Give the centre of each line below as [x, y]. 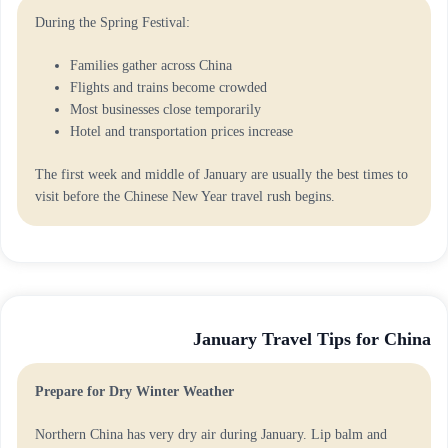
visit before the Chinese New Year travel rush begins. [185, 196]
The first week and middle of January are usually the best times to [221, 174]
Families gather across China [151, 65]
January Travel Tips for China [312, 339]
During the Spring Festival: [112, 22]
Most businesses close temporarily [165, 109]
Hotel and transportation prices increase [181, 131]
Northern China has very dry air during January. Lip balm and [211, 434]
